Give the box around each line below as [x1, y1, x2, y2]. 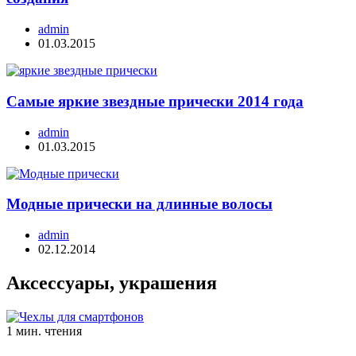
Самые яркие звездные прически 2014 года [6, 92, 304, 110]
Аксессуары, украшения [6, 272, 217, 293]
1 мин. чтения [6, 323, 82, 338]
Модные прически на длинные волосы [6, 195, 273, 213]
